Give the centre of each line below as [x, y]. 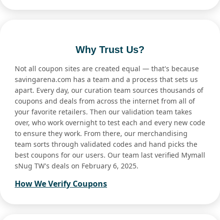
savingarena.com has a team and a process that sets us [106, 80]
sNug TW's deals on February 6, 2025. [77, 166]
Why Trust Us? [110, 50]
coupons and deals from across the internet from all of [105, 101]
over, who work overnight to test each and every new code [110, 123]
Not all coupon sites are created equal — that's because [107, 69]
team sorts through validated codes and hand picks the [106, 144]
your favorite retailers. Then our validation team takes [103, 112]
